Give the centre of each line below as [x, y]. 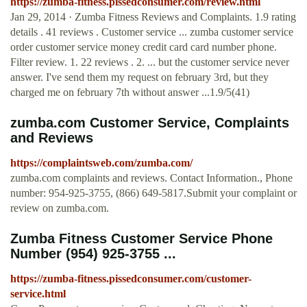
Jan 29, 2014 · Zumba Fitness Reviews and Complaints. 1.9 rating [153, 17]
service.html [38, 294]
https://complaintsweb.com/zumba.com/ [101, 163]
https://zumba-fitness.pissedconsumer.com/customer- [131, 279]
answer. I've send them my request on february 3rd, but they [139, 77]
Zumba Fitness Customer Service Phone [142, 239]
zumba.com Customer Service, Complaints [150, 123]
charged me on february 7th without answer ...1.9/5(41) [130, 93]
